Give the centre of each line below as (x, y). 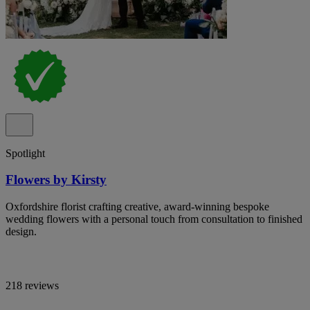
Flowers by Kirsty (56, 180)
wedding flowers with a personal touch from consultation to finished (154, 219)
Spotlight (25, 153)
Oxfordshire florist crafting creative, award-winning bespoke (137, 207)
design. (21, 231)
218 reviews (32, 285)
